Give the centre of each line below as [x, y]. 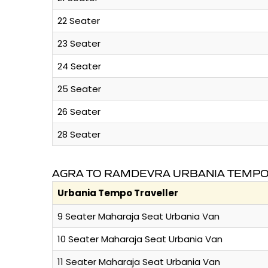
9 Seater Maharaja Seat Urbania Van [138, 217]
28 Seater [79, 135]
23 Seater [79, 44]
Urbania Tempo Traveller [118, 193]
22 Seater [79, 21]
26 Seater [79, 112]
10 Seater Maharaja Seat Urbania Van [140, 239]
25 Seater [79, 89]
